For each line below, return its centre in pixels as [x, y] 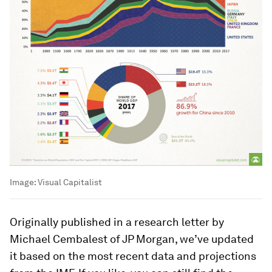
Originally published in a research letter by [117, 222]
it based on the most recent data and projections [133, 256]
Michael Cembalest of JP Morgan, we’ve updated [132, 239]
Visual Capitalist [70, 182]
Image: [24, 182]
